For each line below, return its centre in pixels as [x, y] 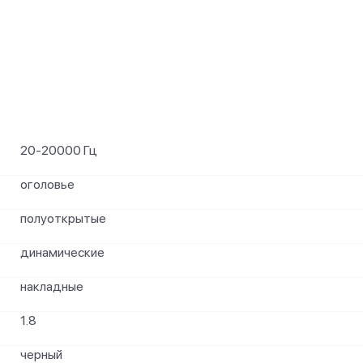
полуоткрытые [63, 218]
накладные [52, 286]
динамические [62, 252]
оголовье [47, 184]
